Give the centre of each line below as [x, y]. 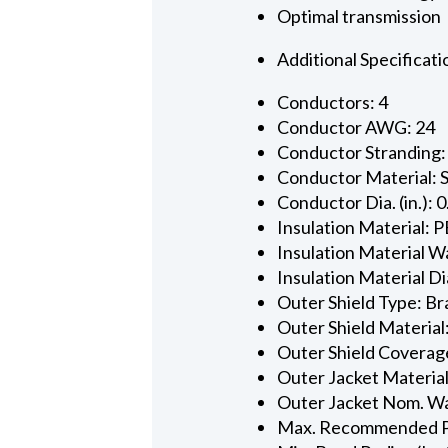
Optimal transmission [359, 15]
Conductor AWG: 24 [356, 126]
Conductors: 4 [333, 101]
